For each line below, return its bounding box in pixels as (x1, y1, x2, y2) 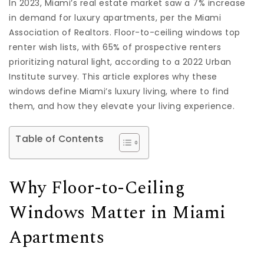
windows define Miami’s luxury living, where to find (9, 85, 229, 98)
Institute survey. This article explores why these (9, 71, 217, 83)
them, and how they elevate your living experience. (9, 100, 235, 113)
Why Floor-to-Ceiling (9, 174, 185, 202)
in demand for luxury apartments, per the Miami (9, 12, 221, 24)
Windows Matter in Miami (9, 199, 226, 227)
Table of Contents (15, 133, 104, 146)
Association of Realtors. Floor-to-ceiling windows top (9, 27, 240, 39)
